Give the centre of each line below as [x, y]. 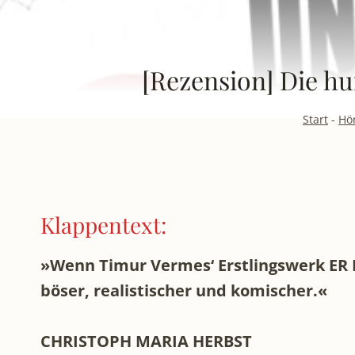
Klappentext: [103, 224]
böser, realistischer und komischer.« [184, 290]
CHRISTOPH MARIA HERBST [146, 341]
